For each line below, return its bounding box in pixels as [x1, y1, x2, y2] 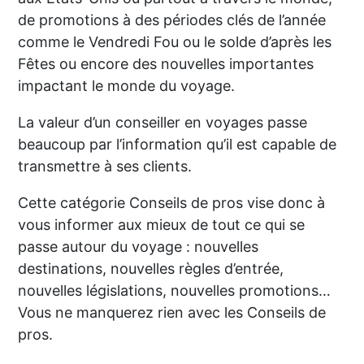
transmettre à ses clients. [18, 157, 193, 175]
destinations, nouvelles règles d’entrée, [18, 259, 284, 277]
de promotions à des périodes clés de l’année [18, 11, 327, 28]
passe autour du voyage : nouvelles [18, 237, 259, 255]
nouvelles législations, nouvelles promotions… [18, 281, 331, 299]
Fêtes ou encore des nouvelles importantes [18, 54, 314, 72]
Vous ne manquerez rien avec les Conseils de [18, 303, 327, 321]
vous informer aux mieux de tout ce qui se [18, 215, 305, 233]
